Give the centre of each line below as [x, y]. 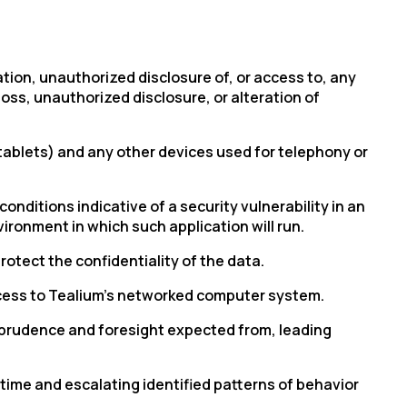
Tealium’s [81, 295]
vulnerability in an [302, 206]
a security [203, 206]
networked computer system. [219, 295]
